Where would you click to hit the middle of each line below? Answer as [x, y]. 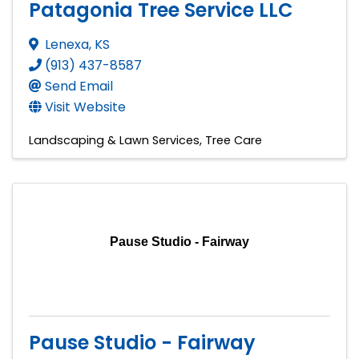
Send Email [79, 86]
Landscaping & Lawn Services [114, 140]
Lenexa [67, 44]
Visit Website [85, 107]
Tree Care [234, 140]
